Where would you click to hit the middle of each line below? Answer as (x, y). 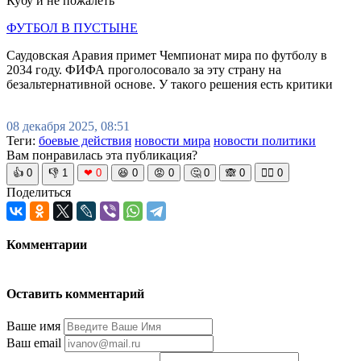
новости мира (172, 141)
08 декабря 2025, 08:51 (68, 127)
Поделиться (39, 193)
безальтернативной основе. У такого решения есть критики (170, 85)
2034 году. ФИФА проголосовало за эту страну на (144, 70)
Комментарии (47, 245)
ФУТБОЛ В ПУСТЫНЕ (72, 28)
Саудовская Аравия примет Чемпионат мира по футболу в (167, 56)
